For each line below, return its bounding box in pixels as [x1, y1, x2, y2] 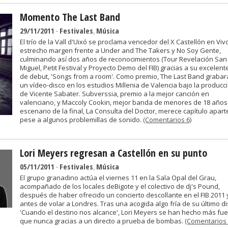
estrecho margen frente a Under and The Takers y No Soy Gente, [20, 46, 221, 55]
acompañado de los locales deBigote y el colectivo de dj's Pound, [20, 182, 220, 191]
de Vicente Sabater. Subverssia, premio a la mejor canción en [20, 89, 209, 98]
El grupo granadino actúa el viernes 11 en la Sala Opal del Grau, [20, 173, 216, 182]
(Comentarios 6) [143, 115, 191, 124]
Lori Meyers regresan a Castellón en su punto [20, 146, 207, 160]
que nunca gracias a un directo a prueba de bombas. [20, 216, 185, 225]
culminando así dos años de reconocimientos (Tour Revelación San [20, 54, 227, 64]
